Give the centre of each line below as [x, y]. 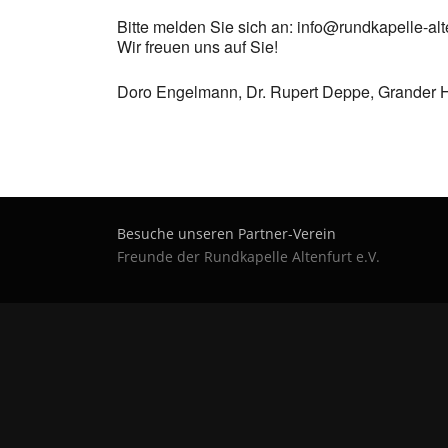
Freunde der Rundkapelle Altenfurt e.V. [248, 256]
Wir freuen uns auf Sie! [197, 46]
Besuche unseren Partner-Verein [226, 233]
